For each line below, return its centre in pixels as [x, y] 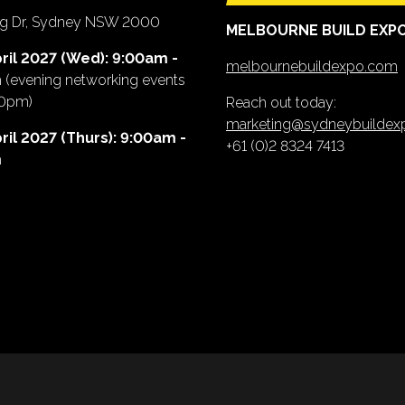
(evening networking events [94, 80]
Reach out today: [281, 103]
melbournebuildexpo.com [312, 66]
